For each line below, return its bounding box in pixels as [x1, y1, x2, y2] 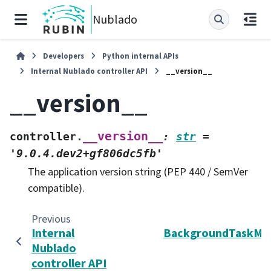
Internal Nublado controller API [31, 66, 148, 76]
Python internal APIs [102, 51, 179, 60]
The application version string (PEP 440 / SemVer [28, 164, 248, 178]
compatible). [28, 180, 85, 195]
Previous [31, 211, 71, 226]
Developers [43, 51, 85, 60]
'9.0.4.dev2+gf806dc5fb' [10, 146, 163, 160]
